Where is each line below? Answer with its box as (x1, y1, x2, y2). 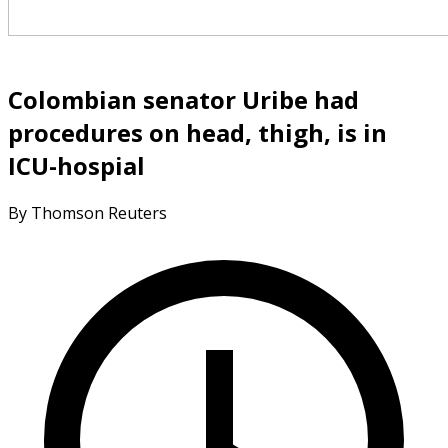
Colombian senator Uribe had (8, 82, 359, 116)
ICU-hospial (8, 148, 145, 182)
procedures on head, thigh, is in (8, 115, 387, 149)
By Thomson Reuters (8, 201, 167, 224)
